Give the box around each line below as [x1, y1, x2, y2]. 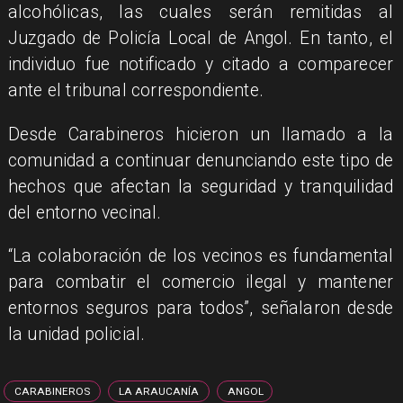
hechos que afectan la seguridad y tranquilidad [7, 175, 394, 197]
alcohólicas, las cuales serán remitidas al [7, 2, 394, 23]
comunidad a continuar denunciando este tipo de [7, 149, 394, 171]
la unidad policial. [7, 324, 146, 345]
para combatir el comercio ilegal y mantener [7, 272, 394, 293]
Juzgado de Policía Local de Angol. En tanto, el [7, 28, 394, 49]
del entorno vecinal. [7, 201, 162, 223]
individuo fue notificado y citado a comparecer [7, 54, 394, 76]
